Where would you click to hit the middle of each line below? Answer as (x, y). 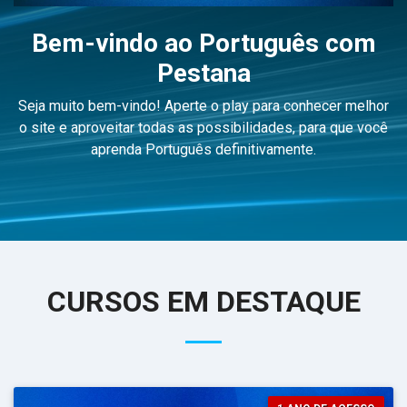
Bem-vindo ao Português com (203, 44)
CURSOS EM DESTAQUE (203, 302)
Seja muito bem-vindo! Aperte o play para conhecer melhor (203, 106)
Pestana (203, 74)
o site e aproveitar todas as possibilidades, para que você (203, 128)
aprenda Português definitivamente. (203, 150)
